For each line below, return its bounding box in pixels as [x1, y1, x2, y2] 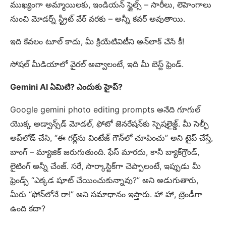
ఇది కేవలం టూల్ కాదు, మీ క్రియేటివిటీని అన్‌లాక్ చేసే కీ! [10, 36, 184, 46]
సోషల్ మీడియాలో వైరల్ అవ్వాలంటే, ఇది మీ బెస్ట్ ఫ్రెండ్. [10, 59, 184, 69]
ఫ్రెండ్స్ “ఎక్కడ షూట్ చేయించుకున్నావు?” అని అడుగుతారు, [10, 175, 198, 185]
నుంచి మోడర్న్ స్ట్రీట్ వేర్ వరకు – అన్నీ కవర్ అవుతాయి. [10, 13, 185, 24]
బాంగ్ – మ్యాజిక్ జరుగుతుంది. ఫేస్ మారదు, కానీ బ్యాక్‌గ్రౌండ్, [10, 146, 199, 157]
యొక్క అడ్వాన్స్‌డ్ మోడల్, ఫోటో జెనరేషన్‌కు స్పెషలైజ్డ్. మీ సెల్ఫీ [10, 118, 209, 129]
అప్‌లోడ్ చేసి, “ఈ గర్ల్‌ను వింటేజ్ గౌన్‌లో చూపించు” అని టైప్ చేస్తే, [10, 132, 213, 143]
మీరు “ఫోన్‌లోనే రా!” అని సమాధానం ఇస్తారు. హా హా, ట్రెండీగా [10, 189, 202, 199]
